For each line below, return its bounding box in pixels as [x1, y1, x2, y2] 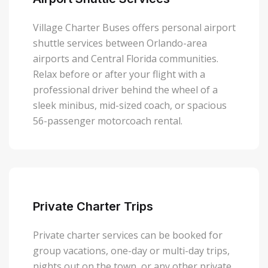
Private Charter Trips [33, 199, 153, 214]
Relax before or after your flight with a [33, 68, 205, 81]
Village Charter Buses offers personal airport [33, 21, 236, 35]
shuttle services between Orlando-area [33, 36, 207, 50]
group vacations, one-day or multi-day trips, [33, 244, 230, 258]
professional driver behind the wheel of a [33, 83, 218, 97]
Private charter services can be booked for [33, 229, 223, 242]
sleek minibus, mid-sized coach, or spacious [33, 99, 227, 112]
